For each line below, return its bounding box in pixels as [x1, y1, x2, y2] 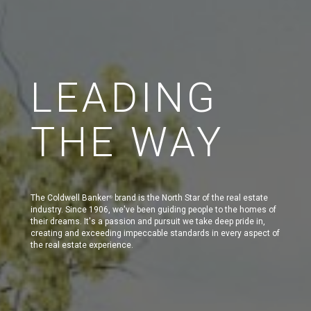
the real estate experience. [31, 239, 133, 250]
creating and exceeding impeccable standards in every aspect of [31, 228, 280, 238]
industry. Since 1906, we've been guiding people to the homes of [31, 204, 276, 215]
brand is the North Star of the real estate [112, 192, 268, 203]
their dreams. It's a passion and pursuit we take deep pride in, [31, 216, 265, 226]
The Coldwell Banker [31, 192, 109, 203]
